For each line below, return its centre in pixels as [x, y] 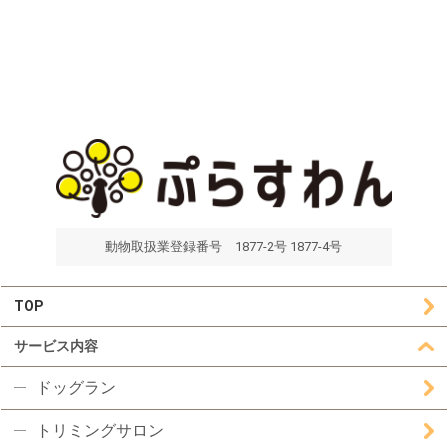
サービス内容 [56, 345]
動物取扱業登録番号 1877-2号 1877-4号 [224, 246]
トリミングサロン [99, 430]
